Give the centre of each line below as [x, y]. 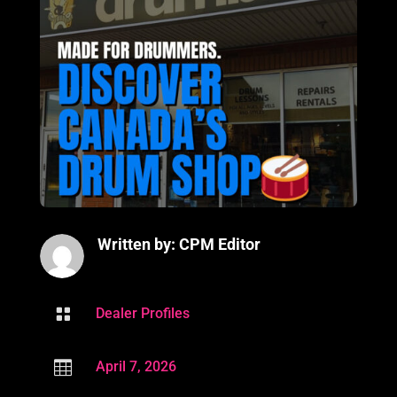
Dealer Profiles [142, 313]
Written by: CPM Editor [179, 244]
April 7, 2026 [136, 366]
